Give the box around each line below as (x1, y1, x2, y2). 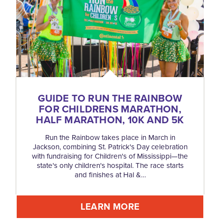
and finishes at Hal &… (74, 169, 146, 180)
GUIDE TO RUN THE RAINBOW (37, 90, 183, 106)
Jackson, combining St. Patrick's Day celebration (32, 141, 188, 152)
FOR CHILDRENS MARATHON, (39, 101, 181, 116)
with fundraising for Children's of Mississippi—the (32, 150, 188, 162)
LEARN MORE (81, 199, 139, 213)
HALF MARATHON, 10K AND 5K (36, 112, 184, 127)
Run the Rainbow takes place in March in (45, 132, 175, 143)
